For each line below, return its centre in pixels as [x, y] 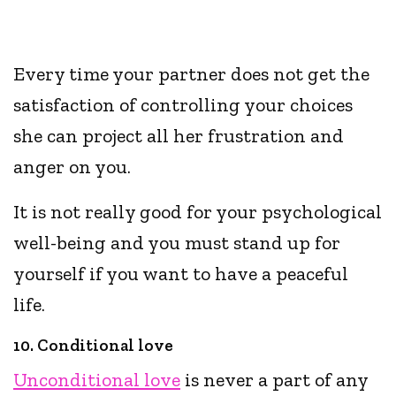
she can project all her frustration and [179, 136]
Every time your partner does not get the [192, 74]
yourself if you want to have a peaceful [181, 274]
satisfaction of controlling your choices [183, 105]
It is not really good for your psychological [198, 212]
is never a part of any [274, 380]
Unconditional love [97, 380]
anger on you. [75, 167]
